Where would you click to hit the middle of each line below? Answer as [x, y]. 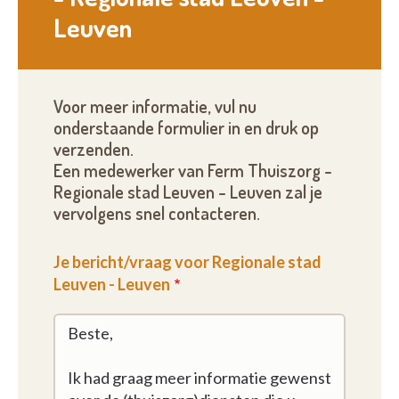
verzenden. [94, 150]
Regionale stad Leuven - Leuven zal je [188, 192]
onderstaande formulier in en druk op [186, 128]
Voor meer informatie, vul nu [155, 107]
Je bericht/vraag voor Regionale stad [187, 262]
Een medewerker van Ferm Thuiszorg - [193, 171]
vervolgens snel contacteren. [157, 214]
